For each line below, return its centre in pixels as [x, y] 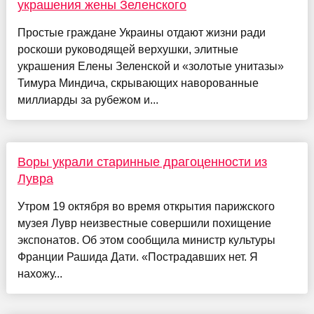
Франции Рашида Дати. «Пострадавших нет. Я [137, 257]
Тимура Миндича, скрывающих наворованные [138, 83]
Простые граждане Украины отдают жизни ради [141, 32]
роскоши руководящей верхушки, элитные [128, 49]
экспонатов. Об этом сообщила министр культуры [146, 240]
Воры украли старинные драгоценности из [142, 162]
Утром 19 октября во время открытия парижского [146, 206]
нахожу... [40, 273]
